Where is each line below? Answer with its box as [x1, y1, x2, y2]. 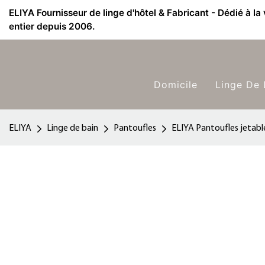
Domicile [154, 79, 198, 91]
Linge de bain [47, 124, 98, 133]
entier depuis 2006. [9, 21, 95, 32]
